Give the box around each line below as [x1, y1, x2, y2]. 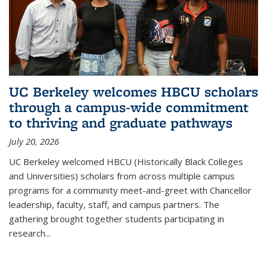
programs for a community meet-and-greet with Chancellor [9, 184, 252, 196]
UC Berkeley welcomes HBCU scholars [9, 82, 258, 101]
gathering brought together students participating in [9, 212, 224, 225]
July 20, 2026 [9, 135, 59, 147]
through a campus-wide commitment [9, 97, 249, 116]
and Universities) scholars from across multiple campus [9, 169, 235, 182]
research [9, 226, 45, 239]
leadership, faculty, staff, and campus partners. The [9, 198, 219, 210]
